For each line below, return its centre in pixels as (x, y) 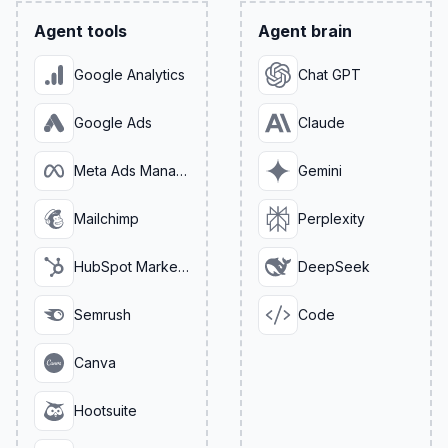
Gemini (320, 170)
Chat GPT (329, 74)
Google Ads (113, 122)
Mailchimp (106, 218)
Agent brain (305, 31)
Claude (321, 122)
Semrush (102, 314)
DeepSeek (334, 266)
